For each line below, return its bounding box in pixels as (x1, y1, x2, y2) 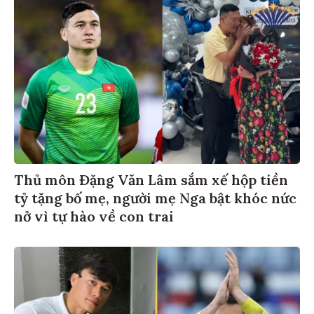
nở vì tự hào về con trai (14, 209, 174, 227)
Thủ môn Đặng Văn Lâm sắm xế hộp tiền (14, 172, 288, 191)
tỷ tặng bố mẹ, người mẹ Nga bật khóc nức (14, 191, 296, 209)
